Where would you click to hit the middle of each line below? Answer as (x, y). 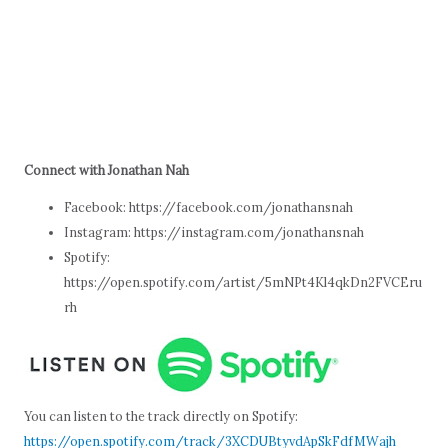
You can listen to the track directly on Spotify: (161, 415)
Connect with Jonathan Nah (106, 169)
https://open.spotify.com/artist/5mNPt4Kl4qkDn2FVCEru (243, 282)
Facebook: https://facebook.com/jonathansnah (208, 207)
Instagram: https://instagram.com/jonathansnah (214, 232)
